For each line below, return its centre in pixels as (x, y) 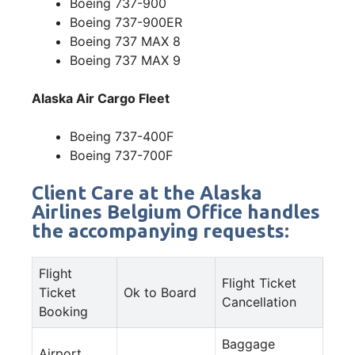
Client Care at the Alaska (147, 193)
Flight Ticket (259, 282)
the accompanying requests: (160, 231)
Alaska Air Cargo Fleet (101, 98)
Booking (63, 311)
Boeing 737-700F (121, 155)
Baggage (248, 344)
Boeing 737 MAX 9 (125, 60)
